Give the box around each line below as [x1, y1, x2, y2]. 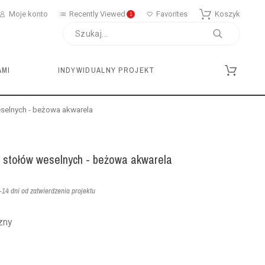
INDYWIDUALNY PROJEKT [57, 65, 155, 75]
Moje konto [9, 9, 49, 18]
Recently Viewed [69, 9, 126, 18]
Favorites [156, 9, 188, 18]
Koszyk [215, 9, 241, 18]
